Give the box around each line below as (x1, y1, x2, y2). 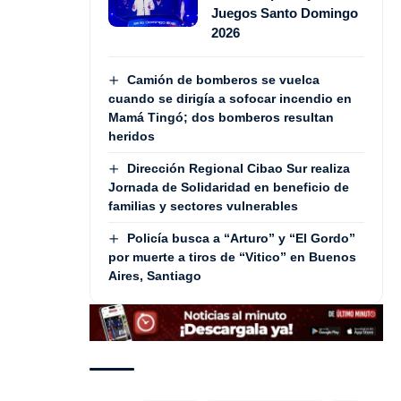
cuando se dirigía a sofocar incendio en (108, 90, 352, 106)
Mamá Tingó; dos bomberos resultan (108, 109, 334, 124)
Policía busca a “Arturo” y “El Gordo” (126, 231, 355, 246)
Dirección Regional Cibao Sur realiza (126, 160, 350, 175)
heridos (108, 128, 155, 143)
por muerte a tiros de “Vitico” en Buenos (108, 250, 356, 265)
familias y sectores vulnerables (108, 199, 298, 214)
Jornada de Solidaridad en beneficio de (108, 180, 349, 195)
